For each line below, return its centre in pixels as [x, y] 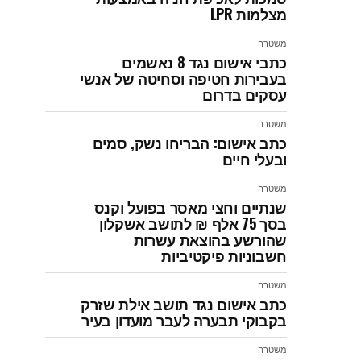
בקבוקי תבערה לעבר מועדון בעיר [184, 320]
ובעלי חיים [254, 159]
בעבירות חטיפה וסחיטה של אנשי [183, 78]
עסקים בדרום [244, 94]
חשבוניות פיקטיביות [224, 255]
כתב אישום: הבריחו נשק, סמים [189, 143]
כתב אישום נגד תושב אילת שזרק [184, 304]
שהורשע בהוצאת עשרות [210, 239]
